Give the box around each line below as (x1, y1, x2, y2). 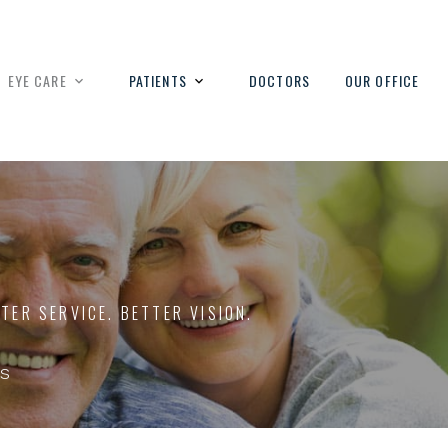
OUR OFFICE (344, 70, 420, 91)
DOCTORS (249, 70, 310, 91)
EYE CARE (7, 70, 67, 91)
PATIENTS (128, 70, 187, 91)
